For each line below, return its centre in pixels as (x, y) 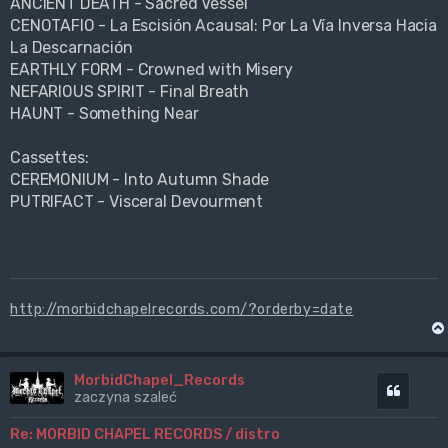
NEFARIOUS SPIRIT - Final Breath (130, 92)
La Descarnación (71, 48)
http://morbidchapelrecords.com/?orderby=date (182, 309)
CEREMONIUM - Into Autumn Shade (140, 180)
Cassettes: (49, 158)
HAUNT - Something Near (104, 114)
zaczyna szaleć (125, 397)
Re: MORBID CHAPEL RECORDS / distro (145, 434)
